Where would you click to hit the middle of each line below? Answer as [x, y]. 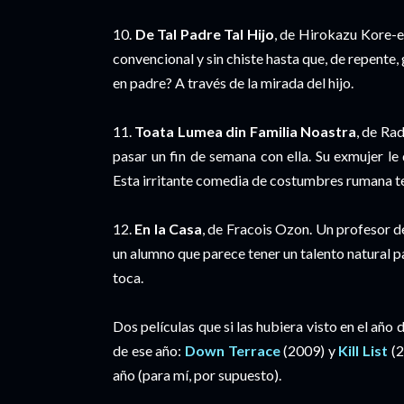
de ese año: [149, 350]
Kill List [363, 350]
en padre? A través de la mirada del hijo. [233, 83]
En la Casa [169, 229]
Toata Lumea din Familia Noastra [245, 131]
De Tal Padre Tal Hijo [204, 34]
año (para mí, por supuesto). [197, 375]
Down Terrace [232, 350]
